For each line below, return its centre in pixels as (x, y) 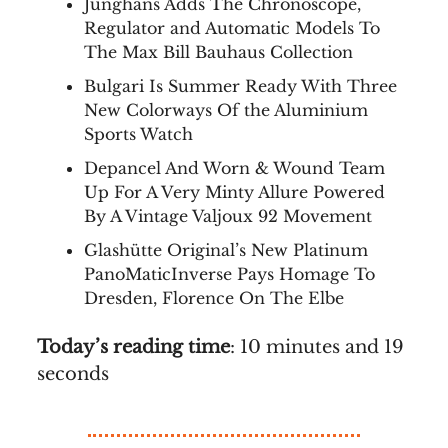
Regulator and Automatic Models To (232, 28)
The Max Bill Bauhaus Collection (218, 52)
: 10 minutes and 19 (317, 347)
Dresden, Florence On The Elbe (214, 298)
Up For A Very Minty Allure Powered (234, 192)
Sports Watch (138, 134)
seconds (73, 374)
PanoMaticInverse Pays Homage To (229, 274)
